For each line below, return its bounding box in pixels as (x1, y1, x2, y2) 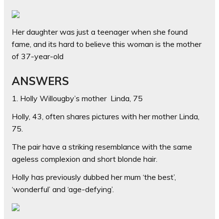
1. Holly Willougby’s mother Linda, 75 (12, 93, 143, 103)
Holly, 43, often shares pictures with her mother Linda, (12, 111, 199, 121)
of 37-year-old (12, 51, 64, 62)
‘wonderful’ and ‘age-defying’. (12, 184, 114, 194)
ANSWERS (12, 74, 75, 88)
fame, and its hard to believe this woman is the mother (12, 39, 201, 49)
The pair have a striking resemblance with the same (12, 142, 192, 152)
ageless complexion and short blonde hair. (12, 154, 157, 164)
